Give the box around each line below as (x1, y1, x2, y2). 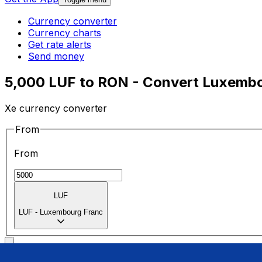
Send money (28, 50, 84, 63)
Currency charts (28, 27, 101, 39)
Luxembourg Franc (40, 208, 103, 217)
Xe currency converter (5, 102, 107, 114)
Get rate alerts (28, 39, 91, 51)
